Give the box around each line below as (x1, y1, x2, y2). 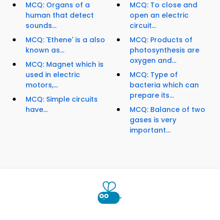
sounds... (26, 21, 56, 31)
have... (26, 105, 48, 115)
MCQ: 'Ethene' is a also (26, 35, 105, 45)
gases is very (130, 115, 176, 125)
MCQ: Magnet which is (26, 59, 104, 70)
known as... (26, 45, 64, 55)
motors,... (26, 80, 58, 90)
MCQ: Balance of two (130, 105, 205, 115)
